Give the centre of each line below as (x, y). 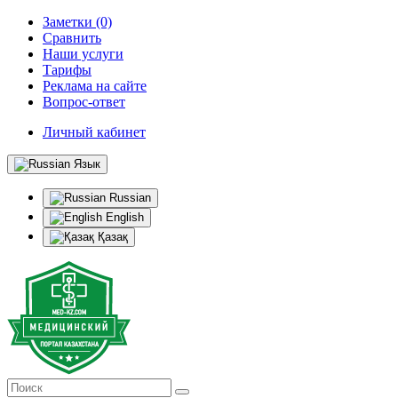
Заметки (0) (77, 22)
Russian (128, 198)
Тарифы (67, 70)
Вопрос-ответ (84, 102)
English (123, 217)
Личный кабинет (94, 132)
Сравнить (72, 38)
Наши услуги (83, 54)
